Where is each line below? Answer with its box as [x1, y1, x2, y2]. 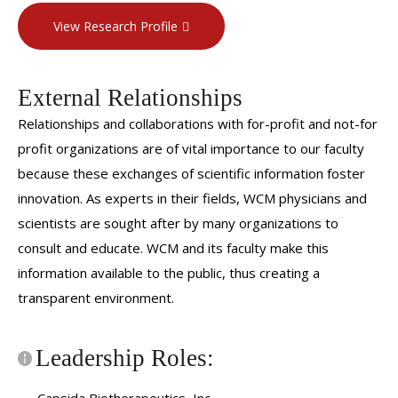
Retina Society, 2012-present [18, 5, 198, 24]
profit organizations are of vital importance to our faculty [18, 139, 364, 157]
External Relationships [18, 84, 243, 111]
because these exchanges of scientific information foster [18, 163, 365, 182]
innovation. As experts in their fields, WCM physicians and [18, 188, 367, 207]
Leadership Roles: [36, 345, 220, 372]
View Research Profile [53, 17, 178, 35]
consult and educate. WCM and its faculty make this [18, 238, 329, 257]
